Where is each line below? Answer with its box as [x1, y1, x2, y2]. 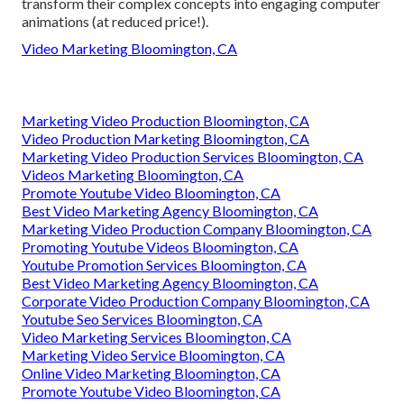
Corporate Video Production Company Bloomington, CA [22, 292, 370, 310]
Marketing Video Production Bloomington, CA [22, 112, 309, 130]
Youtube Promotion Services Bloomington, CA [22, 256, 307, 274]
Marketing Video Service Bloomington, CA [22, 346, 285, 364]
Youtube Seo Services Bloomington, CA [22, 310, 262, 328]
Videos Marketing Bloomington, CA [22, 166, 243, 184]
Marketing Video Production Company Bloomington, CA [22, 220, 372, 238]
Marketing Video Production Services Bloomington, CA [22, 148, 363, 166]
